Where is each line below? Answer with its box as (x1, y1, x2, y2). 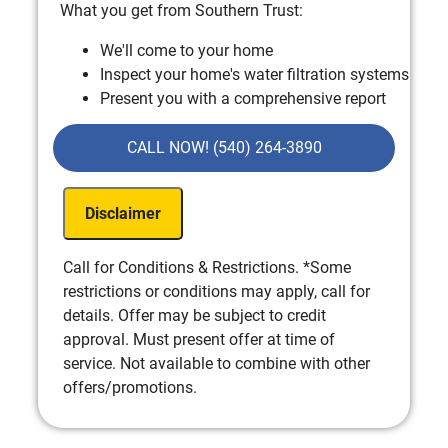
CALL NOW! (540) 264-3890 (126, 137, 322, 157)
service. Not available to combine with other (63, 353, 370, 373)
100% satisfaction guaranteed (100, 136, 312, 156)
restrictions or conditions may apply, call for (63, 281, 370, 301)
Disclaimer (85, 203, 161, 223)
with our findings (100, 112, 219, 132)
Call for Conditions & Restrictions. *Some (63, 257, 351, 277)
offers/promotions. (63, 377, 197, 397)
